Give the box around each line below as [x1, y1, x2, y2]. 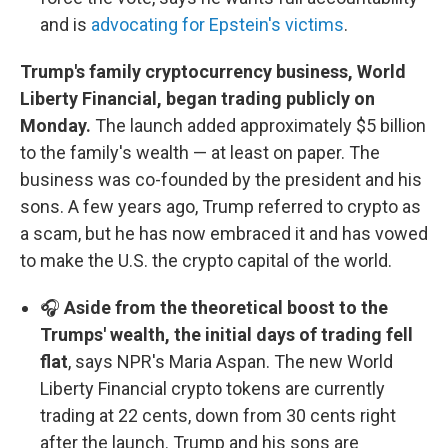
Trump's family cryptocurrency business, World [20, 61, 406, 82]
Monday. [20, 115, 91, 136]
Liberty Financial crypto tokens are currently [40, 378, 385, 399]
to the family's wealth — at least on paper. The [20, 142, 380, 163]
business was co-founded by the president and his [20, 169, 422, 190]
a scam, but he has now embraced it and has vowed [20, 223, 428, 244]
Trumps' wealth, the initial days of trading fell [40, 324, 413, 345]
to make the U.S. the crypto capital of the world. [20, 250, 392, 271]
